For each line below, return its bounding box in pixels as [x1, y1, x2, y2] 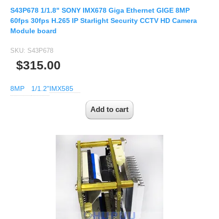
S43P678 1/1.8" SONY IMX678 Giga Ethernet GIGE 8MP [10, 6, 190, 14]
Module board [10, 26, 57, 35]
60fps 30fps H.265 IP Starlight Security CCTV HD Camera [10, 16, 197, 24]
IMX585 [49, 85, 73, 93]
